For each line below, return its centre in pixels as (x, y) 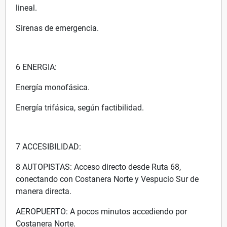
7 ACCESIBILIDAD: (48, 146)
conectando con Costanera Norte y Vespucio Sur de (107, 179)
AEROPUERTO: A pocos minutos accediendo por (101, 211)
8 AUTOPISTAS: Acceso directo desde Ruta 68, (98, 167)
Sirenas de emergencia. (57, 28)
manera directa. (44, 191)
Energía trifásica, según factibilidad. (80, 107)
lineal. (26, 8)
